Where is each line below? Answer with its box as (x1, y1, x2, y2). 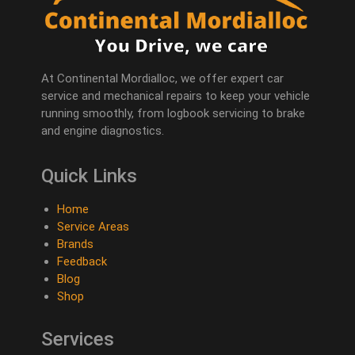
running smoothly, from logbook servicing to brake (41, 105, 306, 120)
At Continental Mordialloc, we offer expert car (41, 71, 284, 86)
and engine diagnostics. (41, 123, 165, 138)
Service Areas (57, 219, 130, 234)
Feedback (57, 254, 108, 269)
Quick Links (41, 164, 138, 187)
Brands (57, 236, 94, 251)
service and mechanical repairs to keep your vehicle (41, 88, 311, 103)
